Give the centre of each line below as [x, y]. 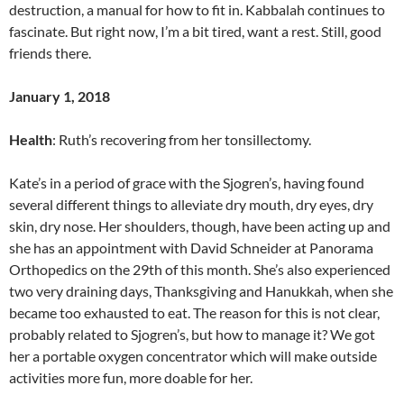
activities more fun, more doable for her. [131, 377]
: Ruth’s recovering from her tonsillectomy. [182, 139]
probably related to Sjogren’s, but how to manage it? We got [192, 334]
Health [31, 139]
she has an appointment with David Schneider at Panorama [191, 247]
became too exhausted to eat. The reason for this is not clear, [194, 312]
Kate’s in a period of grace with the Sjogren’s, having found [187, 182]
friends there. [50, 52]
